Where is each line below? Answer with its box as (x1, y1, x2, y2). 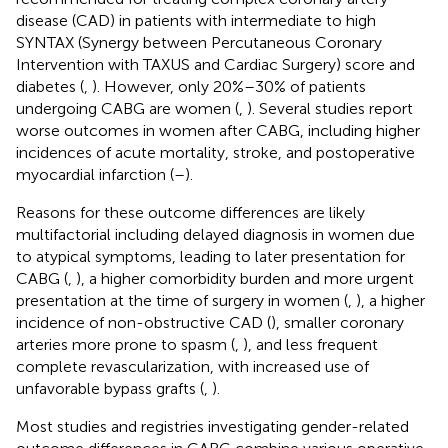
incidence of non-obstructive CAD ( (16, 312, 271, 332)
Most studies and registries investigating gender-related (16, 416, 409, 436)
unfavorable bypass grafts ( (16, 378, 204, 398)
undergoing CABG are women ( (16, 98, 239, 118)
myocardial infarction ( (16, 164, 174, 184)
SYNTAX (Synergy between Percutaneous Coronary (16, 32, 382, 52)
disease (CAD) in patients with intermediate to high (16, 10, 376, 30)
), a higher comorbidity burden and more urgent (76, 268, 414, 288)
